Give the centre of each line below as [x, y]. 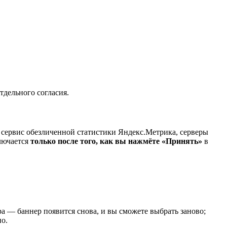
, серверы [192, 132]
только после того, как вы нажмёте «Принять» [116, 141]
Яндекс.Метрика [147, 132]
